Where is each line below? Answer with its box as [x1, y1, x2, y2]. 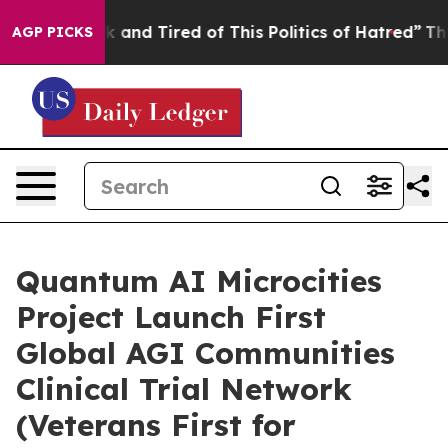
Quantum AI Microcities [16, 262, 382, 300]
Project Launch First [16, 298, 326, 336]
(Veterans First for [16, 406, 296, 444]
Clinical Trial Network [16, 370, 352, 408]
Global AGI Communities [16, 334, 395, 372]
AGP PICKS [12, 23, 93, 41]
